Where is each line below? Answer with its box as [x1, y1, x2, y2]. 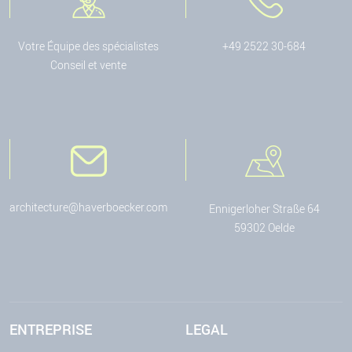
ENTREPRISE [9, 320, 92, 339]
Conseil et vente [49, 57, 126, 72]
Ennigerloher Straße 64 [208, 200, 320, 216]
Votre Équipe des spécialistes [17, 38, 159, 53]
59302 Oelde [233, 219, 295, 235]
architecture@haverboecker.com [9, 199, 167, 214]
